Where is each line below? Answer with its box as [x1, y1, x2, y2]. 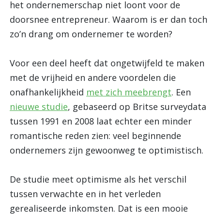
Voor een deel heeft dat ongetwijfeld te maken [10, 57, 204, 69]
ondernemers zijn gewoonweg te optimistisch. [10, 144, 203, 156]
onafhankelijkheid [10, 86, 86, 98]
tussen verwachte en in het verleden [10, 188, 161, 200]
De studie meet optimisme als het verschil [10, 173, 186, 185]
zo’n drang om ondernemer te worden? [10, 28, 172, 40]
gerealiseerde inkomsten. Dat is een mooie [10, 202, 188, 214]
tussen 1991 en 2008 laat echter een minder [10, 115, 192, 127]
